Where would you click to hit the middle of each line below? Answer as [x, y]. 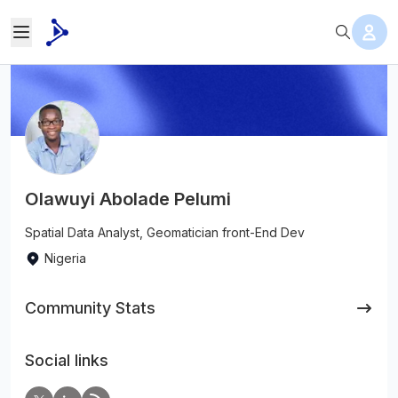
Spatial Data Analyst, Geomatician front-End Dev [165, 232]
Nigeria [65, 258]
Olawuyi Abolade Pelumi [128, 199]
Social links [67, 360]
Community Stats [90, 308]
